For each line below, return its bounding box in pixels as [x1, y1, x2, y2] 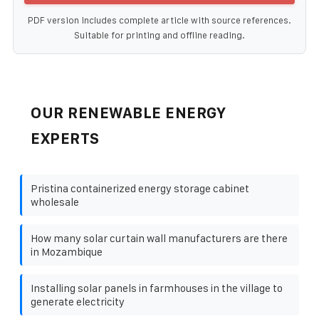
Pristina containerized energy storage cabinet [31, 182, 249, 194]
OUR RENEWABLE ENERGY [31, 104, 226, 121]
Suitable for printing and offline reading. [74, 29, 245, 41]
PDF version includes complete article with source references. [28, 14, 291, 26]
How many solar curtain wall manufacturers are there [31, 231, 288, 244]
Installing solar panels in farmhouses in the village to [31, 281, 283, 294]
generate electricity [31, 295, 125, 308]
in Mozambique [31, 245, 103, 258]
